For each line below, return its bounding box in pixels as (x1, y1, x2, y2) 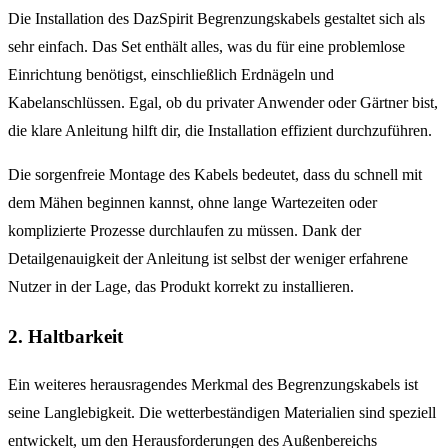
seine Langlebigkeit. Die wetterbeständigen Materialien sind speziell (8, 404, 436, 422)
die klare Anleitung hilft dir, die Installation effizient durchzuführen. (8, 122, 432, 140)
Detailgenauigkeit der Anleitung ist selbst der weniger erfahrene (8, 250, 408, 268)
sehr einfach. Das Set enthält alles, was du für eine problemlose (8, 38, 405, 56)
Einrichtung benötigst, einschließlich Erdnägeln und (8, 66, 334, 84)
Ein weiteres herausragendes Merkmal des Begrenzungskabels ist (8, 376, 418, 394)
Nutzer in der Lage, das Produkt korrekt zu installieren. (8, 278, 354, 296)
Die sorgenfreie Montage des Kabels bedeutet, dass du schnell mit (8, 166, 422, 184)
